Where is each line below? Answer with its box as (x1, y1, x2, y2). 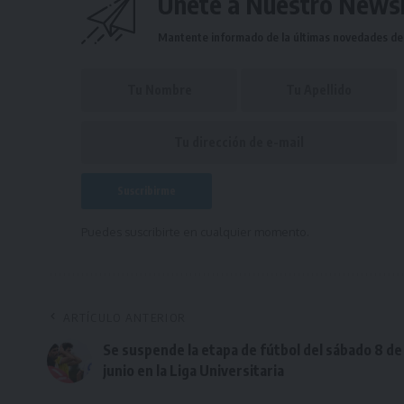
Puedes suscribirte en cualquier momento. (81, 225, 310, 240)
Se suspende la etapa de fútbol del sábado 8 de (103, 341, 402, 360)
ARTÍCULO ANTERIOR (63, 310, 187, 326)
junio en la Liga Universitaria (103, 362, 284, 381)
